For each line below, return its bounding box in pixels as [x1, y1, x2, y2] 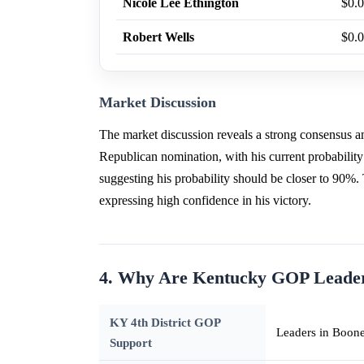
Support [109, 336, 152, 350]
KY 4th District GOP [109, 315, 221, 330]
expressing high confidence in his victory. [99, 193, 311, 208]
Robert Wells [123, 30, 194, 45]
